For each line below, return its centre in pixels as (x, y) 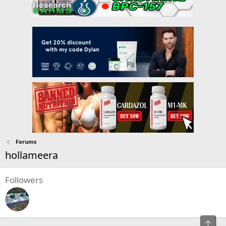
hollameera (32, 155)
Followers (24, 180)
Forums (26, 142)
